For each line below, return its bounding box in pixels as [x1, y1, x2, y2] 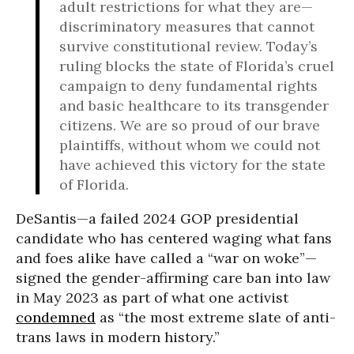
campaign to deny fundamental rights [59, 76, 318, 95]
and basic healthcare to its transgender [59, 96, 329, 115]
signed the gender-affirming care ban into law [16, 268, 330, 287]
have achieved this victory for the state [59, 155, 326, 174]
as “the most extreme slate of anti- [96, 307, 336, 326]
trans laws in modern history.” [16, 327, 220, 346]
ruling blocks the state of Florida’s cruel [59, 56, 334, 75]
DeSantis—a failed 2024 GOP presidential [16, 209, 299, 228]
